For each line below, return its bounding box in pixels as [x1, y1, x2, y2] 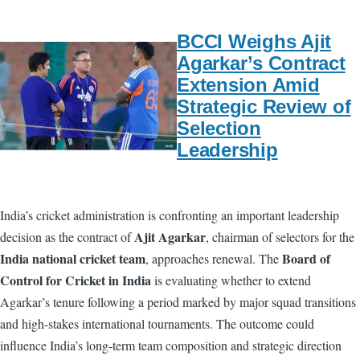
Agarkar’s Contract [177, 52, 346, 75]
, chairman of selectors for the [206, 228, 354, 246]
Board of [282, 249, 330, 268]
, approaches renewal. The [145, 250, 282, 268]
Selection [177, 117, 261, 140]
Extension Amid [177, 74, 320, 96]
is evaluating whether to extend [151, 272, 311, 289]
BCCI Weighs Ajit [177, 31, 332, 53]
